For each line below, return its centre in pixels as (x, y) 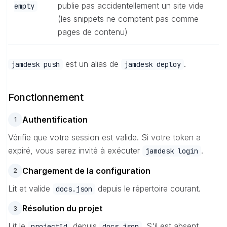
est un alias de (92, 64)
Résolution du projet (62, 209)
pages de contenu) (93, 32)
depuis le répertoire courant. (148, 188)
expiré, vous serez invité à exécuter (75, 150)
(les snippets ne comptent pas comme (128, 18)
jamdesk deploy (153, 64)
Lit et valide (30, 188)
